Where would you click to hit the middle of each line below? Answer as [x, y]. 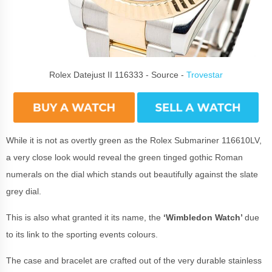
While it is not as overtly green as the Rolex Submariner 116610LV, [134, 140]
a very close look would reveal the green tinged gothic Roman [124, 157]
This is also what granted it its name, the [85, 217]
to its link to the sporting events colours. [83, 234]
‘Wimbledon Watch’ [204, 217]
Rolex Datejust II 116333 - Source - [118, 74]
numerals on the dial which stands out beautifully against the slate [132, 174]
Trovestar [205, 74]
